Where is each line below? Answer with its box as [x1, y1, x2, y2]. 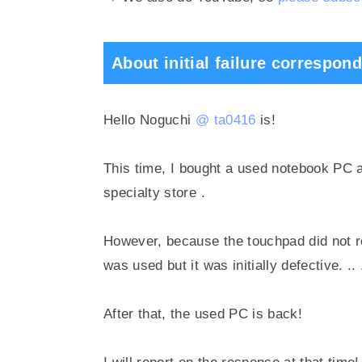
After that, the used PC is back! [103, 305, 302, 322]
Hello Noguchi [103, 112, 196, 128]
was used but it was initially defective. [103, 257, 348, 273]
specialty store [103, 184, 201, 200]
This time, [103, 160, 170, 176]
